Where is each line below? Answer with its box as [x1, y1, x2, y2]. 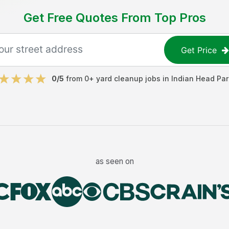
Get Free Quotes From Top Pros [23, 10, 206, 25]
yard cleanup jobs [96, 74, 161, 83]
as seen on [95, 156, 134, 166]
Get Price [181, 44, 217, 55]
